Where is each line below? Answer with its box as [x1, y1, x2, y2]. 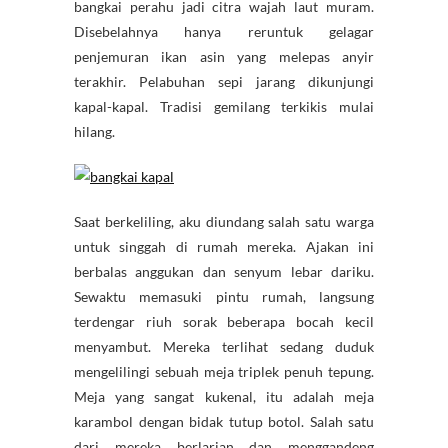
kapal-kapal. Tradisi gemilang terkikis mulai [74, 98, 374, 116]
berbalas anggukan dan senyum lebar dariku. [74, 263, 374, 281]
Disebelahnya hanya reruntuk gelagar [74, 23, 374, 41]
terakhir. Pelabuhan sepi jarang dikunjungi [74, 73, 374, 91]
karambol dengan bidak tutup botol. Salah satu [74, 413, 374, 431]
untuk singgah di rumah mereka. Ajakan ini [74, 238, 374, 256]
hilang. [74, 123, 115, 141]
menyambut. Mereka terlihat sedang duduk [74, 338, 374, 356]
